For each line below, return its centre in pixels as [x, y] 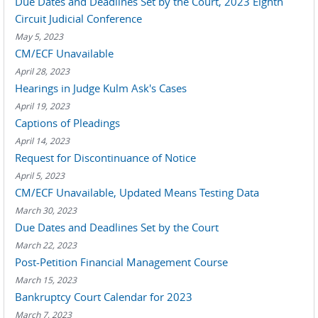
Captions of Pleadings [67, 123]
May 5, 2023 [39, 36]
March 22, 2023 [46, 245]
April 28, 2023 [42, 71]
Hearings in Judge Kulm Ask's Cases [101, 88]
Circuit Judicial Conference [78, 18]
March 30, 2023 [46, 210]
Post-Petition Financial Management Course [121, 262]
